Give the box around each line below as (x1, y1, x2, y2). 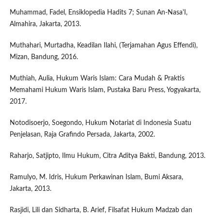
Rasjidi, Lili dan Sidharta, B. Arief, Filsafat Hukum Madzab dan (9, 206, 192, 214)
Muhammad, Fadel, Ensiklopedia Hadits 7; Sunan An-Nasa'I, (9, 9, 187, 16)
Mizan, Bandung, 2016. (9, 53, 78, 61)
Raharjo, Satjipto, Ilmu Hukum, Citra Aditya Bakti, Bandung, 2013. (9, 152, 205, 159)
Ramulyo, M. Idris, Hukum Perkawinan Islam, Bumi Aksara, (9, 173, 183, 181)
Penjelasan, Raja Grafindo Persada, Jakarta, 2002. (9, 131, 155, 138)
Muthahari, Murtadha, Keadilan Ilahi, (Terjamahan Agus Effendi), (9, 42, 198, 49)
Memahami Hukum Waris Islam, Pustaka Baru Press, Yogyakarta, (9, 86, 201, 93)
